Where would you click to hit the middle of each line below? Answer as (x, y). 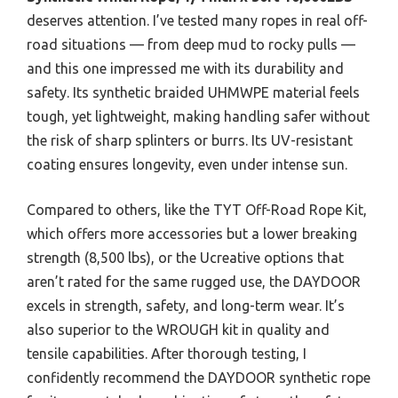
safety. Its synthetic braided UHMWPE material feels (193, 92)
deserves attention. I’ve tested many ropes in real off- (197, 20)
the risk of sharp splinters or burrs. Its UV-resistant (190, 140)
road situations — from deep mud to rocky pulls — (191, 44)
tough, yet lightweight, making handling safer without (198, 116)
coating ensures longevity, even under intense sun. (187, 164)
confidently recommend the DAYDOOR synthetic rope (199, 377)
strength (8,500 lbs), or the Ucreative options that (185, 257)
